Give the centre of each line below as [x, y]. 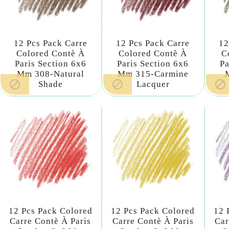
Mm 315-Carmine [153, 74]
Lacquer [153, 84]
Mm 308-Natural [50, 74]
